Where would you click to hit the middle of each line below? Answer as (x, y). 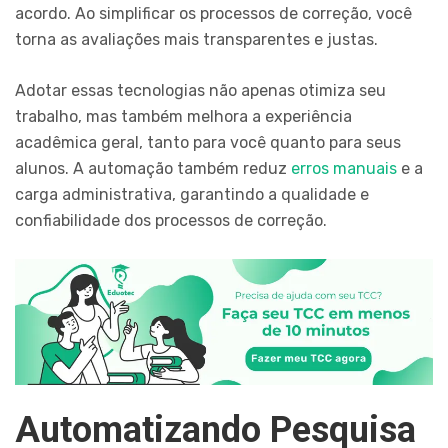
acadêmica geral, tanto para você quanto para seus (208, 143)
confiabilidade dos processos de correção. (171, 221)
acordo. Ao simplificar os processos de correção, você (213, 14)
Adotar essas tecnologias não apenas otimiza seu (200, 91)
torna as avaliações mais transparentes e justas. (196, 40)
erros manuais (344, 169)
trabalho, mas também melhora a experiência (183, 117)
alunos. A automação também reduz (153, 169)
